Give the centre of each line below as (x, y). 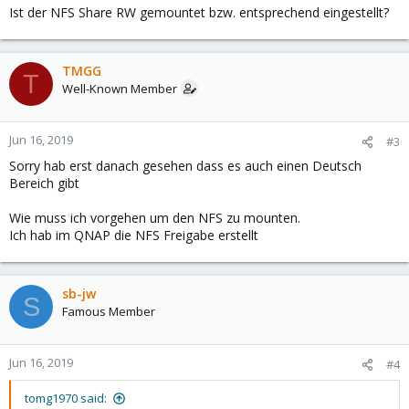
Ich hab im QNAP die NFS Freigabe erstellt (134, 235)
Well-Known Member (120, 89)
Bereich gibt (44, 183)
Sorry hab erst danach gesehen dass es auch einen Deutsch (185, 166)
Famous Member (109, 311)
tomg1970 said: (66, 398)
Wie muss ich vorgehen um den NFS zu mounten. (155, 218)
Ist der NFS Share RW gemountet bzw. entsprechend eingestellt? (199, 12)
